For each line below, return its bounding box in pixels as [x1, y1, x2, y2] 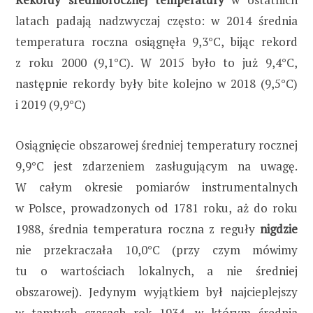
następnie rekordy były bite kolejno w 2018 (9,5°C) [15, 75, 298, 92]
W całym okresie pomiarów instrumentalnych [15, 178, 298, 195]
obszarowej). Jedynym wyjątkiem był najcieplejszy [15, 283, 298, 300]
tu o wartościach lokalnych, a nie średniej [15, 262, 298, 279]
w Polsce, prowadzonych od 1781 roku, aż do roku [15, 199, 298, 216]
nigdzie [260, 220, 298, 237]
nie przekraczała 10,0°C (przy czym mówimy [15, 241, 298, 258]
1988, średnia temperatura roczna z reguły [15, 220, 260, 237]
